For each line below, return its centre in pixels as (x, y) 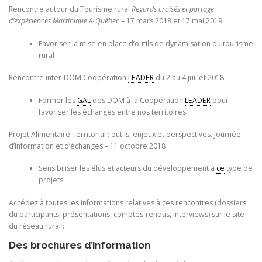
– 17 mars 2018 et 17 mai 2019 (172, 21)
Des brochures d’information (80, 245)
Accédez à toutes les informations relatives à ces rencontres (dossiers (127, 202)
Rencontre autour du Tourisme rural (70, 9)
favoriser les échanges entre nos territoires (112, 112)
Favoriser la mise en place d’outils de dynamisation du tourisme (146, 43)
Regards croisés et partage (173, 9)
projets (51, 180)
